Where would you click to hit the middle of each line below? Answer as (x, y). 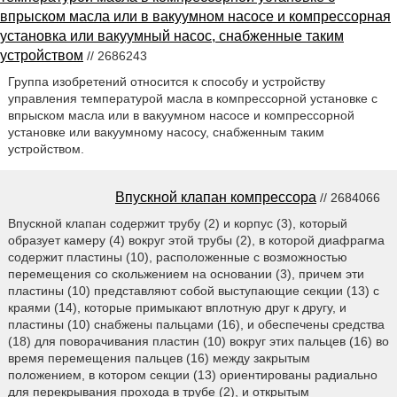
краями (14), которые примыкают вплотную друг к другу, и (177, 308)
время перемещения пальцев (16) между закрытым (159, 358)
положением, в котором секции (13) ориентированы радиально (192, 375)
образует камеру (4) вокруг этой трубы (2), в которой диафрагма (196, 241)
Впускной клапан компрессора (216, 198)
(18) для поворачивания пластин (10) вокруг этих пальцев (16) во (198, 342)
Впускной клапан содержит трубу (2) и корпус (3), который (177, 224)
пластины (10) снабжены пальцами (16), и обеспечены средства (196, 325)
